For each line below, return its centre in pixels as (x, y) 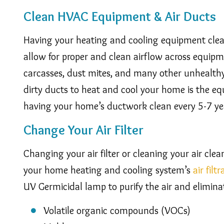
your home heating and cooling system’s (108, 170)
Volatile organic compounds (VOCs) (117, 210)
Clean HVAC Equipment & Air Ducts (120, 16)
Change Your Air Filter (83, 130)
